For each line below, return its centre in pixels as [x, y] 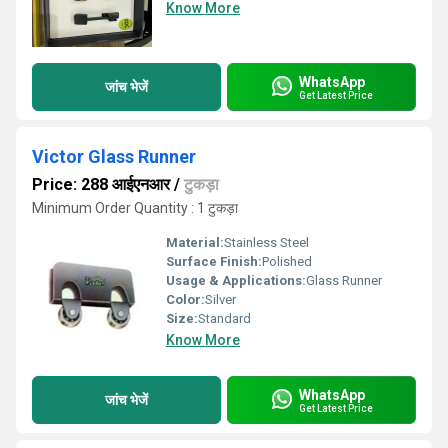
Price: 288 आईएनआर [101, 184]
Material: [195, 242]
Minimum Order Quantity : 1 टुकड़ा [135, 208]
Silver [220, 299]
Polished [287, 261]
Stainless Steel [266, 242]
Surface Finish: [214, 261]
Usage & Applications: [236, 280]
